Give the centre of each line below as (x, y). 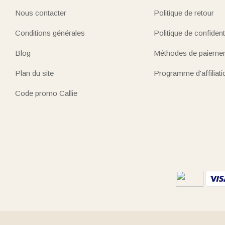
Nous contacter (41, 13)
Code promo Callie (46, 93)
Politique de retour (184, 13)
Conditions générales (50, 33)
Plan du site (34, 73)
